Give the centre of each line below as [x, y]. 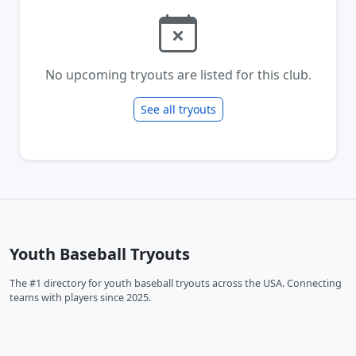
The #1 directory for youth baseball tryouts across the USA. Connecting [176, 283]
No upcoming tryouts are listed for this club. [178, 75]
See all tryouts [178, 109]
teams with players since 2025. [80, 298]
